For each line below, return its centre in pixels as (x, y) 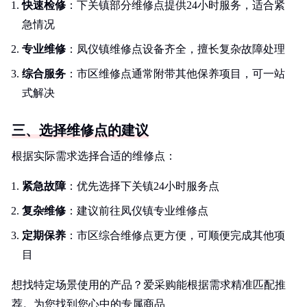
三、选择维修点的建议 (80, 130)
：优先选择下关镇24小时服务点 (143, 186)
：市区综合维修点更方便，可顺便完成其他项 (175, 235)
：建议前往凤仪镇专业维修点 (137, 211)
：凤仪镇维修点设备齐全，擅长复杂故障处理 (175, 49)
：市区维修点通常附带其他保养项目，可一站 (175, 74)
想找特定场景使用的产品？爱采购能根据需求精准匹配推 (149, 285)
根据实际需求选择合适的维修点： (94, 156)
